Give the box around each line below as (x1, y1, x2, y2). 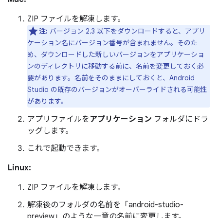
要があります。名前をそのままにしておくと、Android (27, 73, 195, 82)
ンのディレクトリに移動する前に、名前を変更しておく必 (27, 62, 204, 71)
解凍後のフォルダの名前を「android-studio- (27, 200, 183, 210)
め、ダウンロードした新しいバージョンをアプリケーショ (27, 50, 204, 59)
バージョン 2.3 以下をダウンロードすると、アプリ (48, 27, 205, 36)
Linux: (8, 163, 31, 173)
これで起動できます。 (27, 144, 104, 153)
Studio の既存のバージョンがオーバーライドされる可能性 (27, 85, 207, 94)
